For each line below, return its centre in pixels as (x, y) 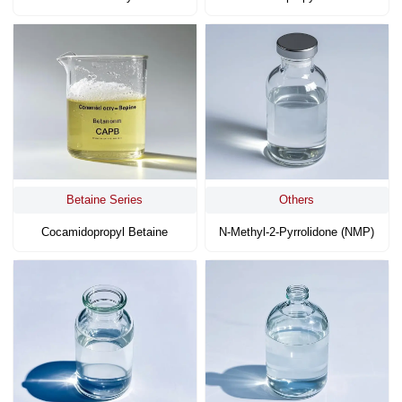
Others (297, 200)
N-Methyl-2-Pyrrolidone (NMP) (297, 232)
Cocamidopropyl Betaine (105, 232)
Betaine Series (105, 200)
